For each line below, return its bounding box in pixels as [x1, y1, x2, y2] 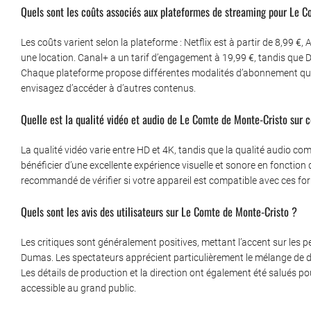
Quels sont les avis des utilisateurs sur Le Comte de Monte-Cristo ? [21, 203, 297, 221]
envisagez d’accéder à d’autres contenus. [21, 83, 196, 94]
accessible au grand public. [21, 283, 136, 294]
